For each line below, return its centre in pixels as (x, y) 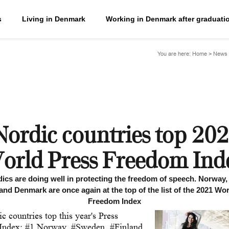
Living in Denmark (54, 19)
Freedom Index (114, 201)
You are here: (174, 54)
